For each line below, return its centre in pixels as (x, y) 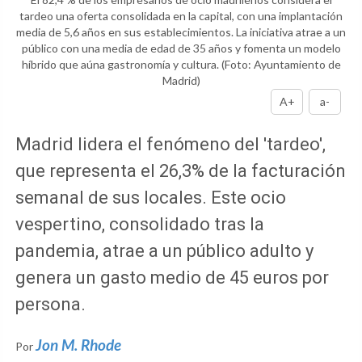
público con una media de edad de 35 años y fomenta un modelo (181, 48)
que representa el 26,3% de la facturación (181, 171)
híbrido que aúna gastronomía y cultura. (121, 65)
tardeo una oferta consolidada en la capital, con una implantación (181, 16)
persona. (51, 305)
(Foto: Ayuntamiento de (281, 65)
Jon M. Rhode (78, 345)
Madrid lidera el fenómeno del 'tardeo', (170, 145)
